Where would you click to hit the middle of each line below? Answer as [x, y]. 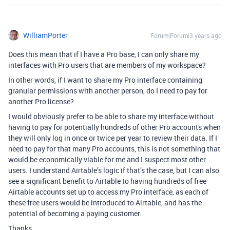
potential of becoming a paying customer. [75, 214]
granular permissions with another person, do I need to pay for [108, 91]
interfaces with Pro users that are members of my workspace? [107, 65]
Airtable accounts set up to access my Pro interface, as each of [108, 192]
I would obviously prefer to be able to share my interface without [111, 117]
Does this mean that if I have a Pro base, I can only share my [104, 54]
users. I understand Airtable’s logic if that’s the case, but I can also [114, 170]
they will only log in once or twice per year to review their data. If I [113, 138]
